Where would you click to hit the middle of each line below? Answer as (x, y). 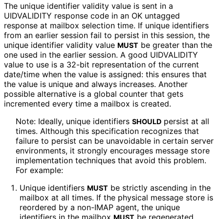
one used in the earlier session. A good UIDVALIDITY (101, 55)
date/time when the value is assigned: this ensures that (105, 75)
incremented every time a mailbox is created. (87, 104)
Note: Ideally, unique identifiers (74, 121)
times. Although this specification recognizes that (107, 131)
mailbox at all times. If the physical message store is (116, 198)
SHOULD (147, 122)
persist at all (185, 121)
